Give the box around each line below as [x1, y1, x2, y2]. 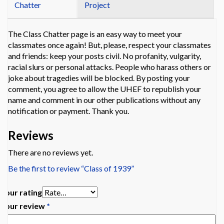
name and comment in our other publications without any [8, 95, 200, 105]
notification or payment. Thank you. [8, 106, 129, 116]
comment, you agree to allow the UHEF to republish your [8, 84, 201, 94]
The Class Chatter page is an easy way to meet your [8, 29, 182, 39]
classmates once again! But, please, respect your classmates [8, 40, 211, 50]
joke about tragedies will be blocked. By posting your [8, 73, 190, 83]
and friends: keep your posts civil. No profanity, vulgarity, [8, 51, 201, 61]
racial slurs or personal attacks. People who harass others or [8, 62, 211, 72]
